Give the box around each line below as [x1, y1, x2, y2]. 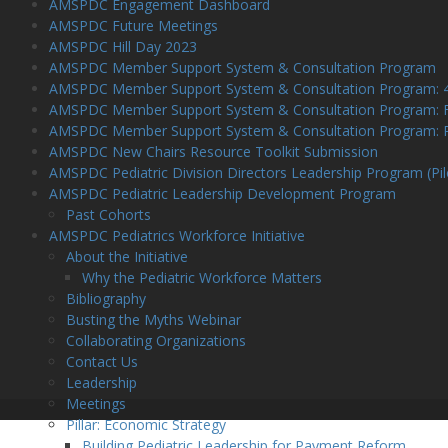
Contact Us [65, 352, 138, 371]
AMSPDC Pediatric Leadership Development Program [48, 184, 396, 203]
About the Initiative [65, 247, 188, 266]
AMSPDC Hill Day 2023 [48, 37, 197, 56]
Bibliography [65, 289, 146, 308]
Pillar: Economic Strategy [65, 415, 226, 434]
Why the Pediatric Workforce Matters [82, 268, 323, 287]
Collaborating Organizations [65, 331, 246, 350]
